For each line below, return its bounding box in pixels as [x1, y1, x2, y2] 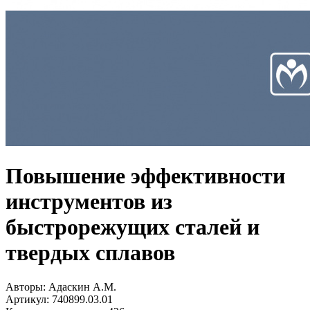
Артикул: [6, 293, 49, 305]
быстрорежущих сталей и [6, 215, 259, 240]
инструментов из [6, 189, 172, 215]
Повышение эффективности [6, 163, 285, 189]
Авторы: [6, 280, 48, 293]
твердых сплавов [6, 240, 175, 266]
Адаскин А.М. [48, 280, 116, 293]
